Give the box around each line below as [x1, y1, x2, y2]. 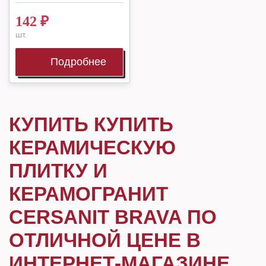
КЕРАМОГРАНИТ [9, 183, 168, 205]
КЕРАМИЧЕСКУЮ [9, 137, 176, 159]
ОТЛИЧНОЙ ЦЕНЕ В [9, 229, 201, 251]
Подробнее [50, 56, 106, 68]
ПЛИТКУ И [9, 160, 107, 182]
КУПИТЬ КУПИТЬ [9, 113, 173, 135]
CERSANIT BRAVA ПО [9, 206, 217, 228]
